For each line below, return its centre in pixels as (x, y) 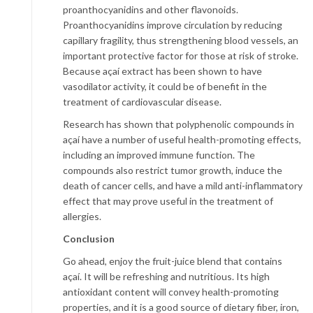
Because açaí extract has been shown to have (162, 71)
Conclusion (89, 239)
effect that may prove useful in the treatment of (168, 201)
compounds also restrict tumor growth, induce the (173, 170)
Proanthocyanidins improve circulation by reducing (173, 25)
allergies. (82, 216)
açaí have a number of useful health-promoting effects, (182, 139)
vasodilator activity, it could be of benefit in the (165, 86)
